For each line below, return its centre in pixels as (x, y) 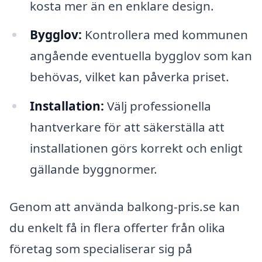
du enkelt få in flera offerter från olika (117, 227)
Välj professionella (157, 106)
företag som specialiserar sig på (101, 248)
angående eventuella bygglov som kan (141, 56)
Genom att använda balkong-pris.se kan (125, 206)
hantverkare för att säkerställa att (127, 127)
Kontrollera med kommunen (165, 35)
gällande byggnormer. (93, 169)
